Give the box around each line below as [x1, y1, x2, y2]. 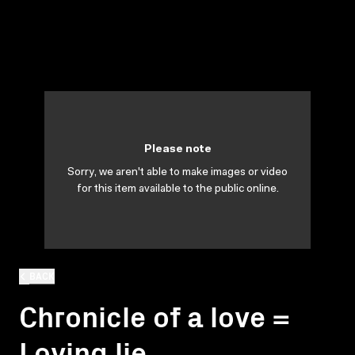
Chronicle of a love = [19, 294, 290, 335]
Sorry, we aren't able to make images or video [67, 167, 288, 178]
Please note [143, 144, 212, 155]
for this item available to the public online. [76, 184, 279, 195]
